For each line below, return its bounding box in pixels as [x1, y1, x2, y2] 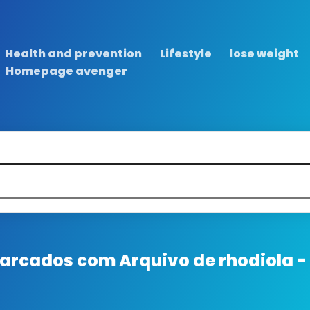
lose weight [230, 46, 300, 62]
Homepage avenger [6, 63, 128, 79]
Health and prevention [5, 46, 143, 62]
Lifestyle [160, 46, 212, 62]
